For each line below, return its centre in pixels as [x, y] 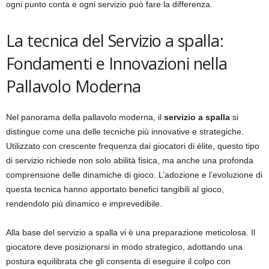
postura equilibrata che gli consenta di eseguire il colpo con [118, 261]
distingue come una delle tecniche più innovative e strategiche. [125, 132]
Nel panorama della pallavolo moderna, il [85, 117]
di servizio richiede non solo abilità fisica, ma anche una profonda [130, 161]
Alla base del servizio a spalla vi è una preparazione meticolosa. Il [131, 233]
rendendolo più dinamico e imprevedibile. [84, 204]
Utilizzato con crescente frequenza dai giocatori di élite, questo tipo [133, 146]
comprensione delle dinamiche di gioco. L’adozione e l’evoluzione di [134, 175]
